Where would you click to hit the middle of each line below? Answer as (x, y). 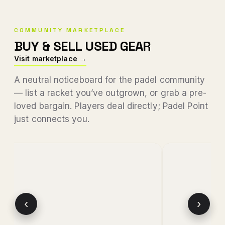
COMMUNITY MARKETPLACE (70, 30)
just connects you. (52, 119)
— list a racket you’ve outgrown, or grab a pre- (110, 93)
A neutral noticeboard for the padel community (110, 80)
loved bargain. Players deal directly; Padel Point (111, 106)
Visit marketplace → (50, 59)
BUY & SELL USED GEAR (82, 46)
